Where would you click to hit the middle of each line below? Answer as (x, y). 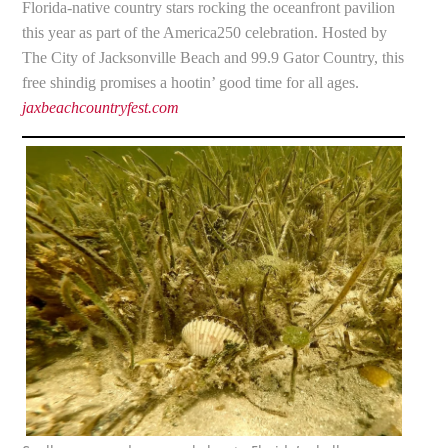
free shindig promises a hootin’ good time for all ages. (191, 82)
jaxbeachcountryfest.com (101, 107)
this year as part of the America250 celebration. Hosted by (205, 32)
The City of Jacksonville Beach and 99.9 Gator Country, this (213, 57)
